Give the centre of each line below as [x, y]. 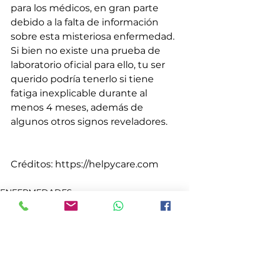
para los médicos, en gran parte [86, 8]
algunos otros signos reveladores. [89, 122]
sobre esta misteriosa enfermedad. [94, 37]
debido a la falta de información [86, 22]
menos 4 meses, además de [78, 108]
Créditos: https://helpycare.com [85, 164]
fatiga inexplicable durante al [80, 93]
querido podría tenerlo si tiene [83, 79]
